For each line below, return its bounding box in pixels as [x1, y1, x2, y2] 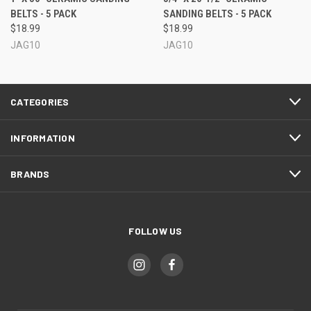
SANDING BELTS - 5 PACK [162, 8, 271, 21]
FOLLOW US [128, 225, 183, 237]
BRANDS [10, 168, 50, 180]
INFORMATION [10, 132, 75, 144]
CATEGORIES [10, 96, 69, 108]
